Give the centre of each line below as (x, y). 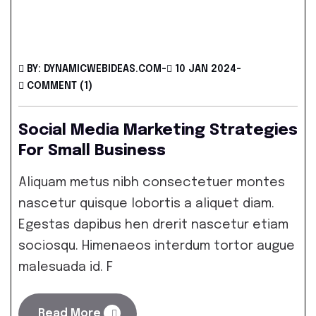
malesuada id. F (66, 267)
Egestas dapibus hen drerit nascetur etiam (153, 225)
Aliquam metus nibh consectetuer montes (152, 183)
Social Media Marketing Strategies (158, 130)
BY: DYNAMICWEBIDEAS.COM (94, 69)
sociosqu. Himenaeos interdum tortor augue (157, 246)
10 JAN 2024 (206, 69)
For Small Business (92, 151)
